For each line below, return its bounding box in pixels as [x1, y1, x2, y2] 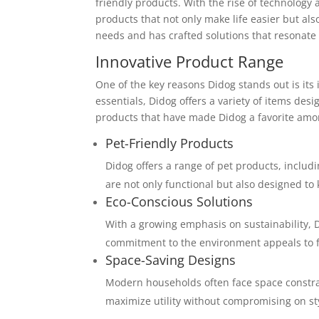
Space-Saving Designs [105, 251, 236, 268]
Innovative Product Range [95, 51, 284, 72]
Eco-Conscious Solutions [105, 193, 253, 210]
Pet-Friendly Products [105, 135, 234, 152]
